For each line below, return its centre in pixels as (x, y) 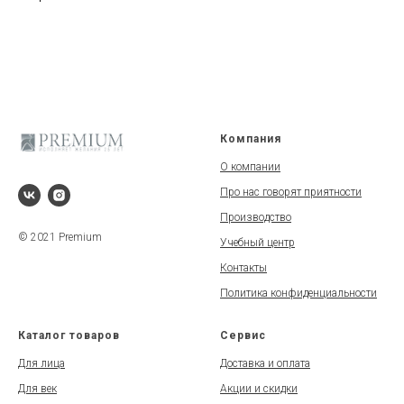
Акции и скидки (259, 389)
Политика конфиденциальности (298, 293)
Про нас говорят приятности (291, 192)
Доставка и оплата (265, 363)
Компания (251, 139)
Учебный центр (257, 243)
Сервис (243, 335)
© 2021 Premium (60, 238)
